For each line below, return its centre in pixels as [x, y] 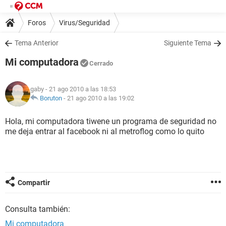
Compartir [34, 183]
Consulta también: [38, 209]
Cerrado [101, 63]
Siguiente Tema [188, 43]
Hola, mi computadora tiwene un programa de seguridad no [111, 121]
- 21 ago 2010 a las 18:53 [80, 89]
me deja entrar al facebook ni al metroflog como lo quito [105, 131]
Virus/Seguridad [84, 22]
